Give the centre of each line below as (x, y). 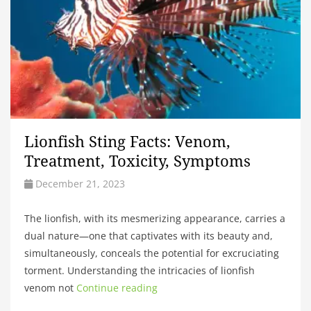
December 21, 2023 (80, 183)
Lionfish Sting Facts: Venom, (127, 142)
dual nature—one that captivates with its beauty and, (149, 235)
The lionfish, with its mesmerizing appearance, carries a (155, 218)
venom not (50, 287)
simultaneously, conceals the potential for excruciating (152, 253)
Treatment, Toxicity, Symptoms (137, 161)
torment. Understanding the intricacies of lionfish (140, 270)
